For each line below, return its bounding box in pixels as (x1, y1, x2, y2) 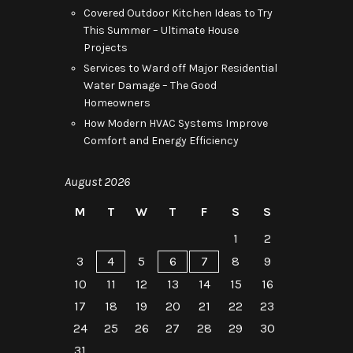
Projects (84, 41, 128, 54)
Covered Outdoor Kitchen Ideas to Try (84, 6, 273, 20)
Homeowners (84, 96, 150, 110)
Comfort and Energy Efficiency (84, 134, 239, 147)
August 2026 (65, 174, 130, 189)
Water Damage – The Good (84, 79, 217, 92)
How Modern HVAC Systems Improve (84, 117, 268, 130)
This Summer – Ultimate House (84, 24, 239, 37)
